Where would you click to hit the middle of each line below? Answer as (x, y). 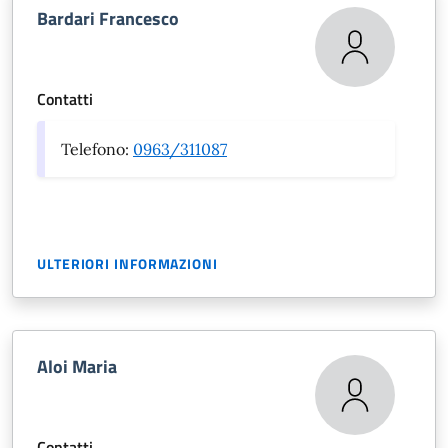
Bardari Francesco (108, 18)
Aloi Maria (77, 366)
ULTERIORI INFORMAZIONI (127, 263)
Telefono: (97, 149)
